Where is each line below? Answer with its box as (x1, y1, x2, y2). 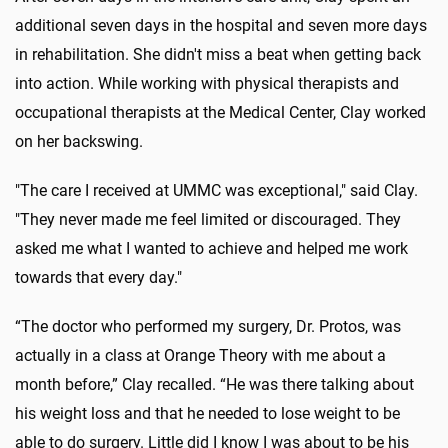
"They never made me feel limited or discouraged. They (15, 209, 401, 229)
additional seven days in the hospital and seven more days (15, 15, 427, 35)
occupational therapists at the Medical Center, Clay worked (15, 102, 426, 122)
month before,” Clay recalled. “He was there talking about (15, 374, 414, 394)
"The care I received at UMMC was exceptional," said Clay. (15, 180, 418, 200)
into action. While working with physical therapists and (15, 73, 399, 93)
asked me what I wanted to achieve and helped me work (15, 238, 408, 258)
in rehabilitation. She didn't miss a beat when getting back (15, 44, 421, 64)
